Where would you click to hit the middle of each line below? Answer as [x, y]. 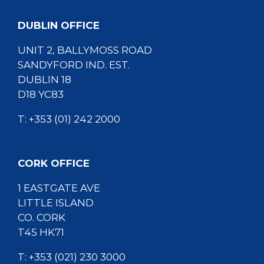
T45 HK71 [41, 232]
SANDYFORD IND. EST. [74, 65]
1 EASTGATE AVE [59, 188]
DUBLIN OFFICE [59, 25]
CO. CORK [42, 217]
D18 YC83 [41, 94]
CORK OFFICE [54, 163]
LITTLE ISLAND [56, 202]
